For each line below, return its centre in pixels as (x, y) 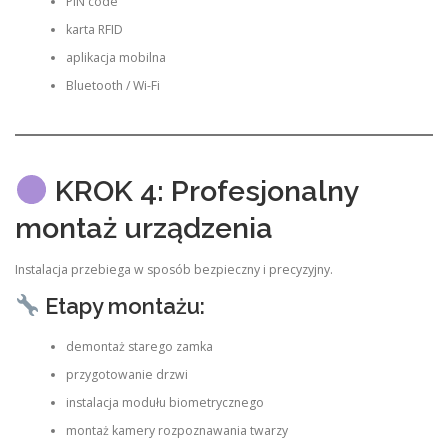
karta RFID (94, 30)
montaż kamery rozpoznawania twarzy (176, 431)
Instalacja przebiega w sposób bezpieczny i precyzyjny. (174, 269)
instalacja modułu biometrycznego (164, 403)
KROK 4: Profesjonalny (203, 190)
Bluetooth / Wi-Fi (112, 86)
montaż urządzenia (144, 227)
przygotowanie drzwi (126, 375)
